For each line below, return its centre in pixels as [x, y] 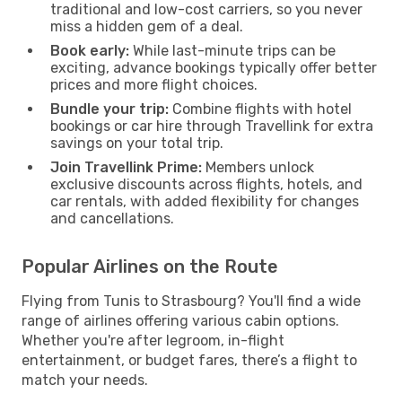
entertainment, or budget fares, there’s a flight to [189, 360]
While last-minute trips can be [232, 50]
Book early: [90, 50]
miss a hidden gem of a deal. [147, 26]
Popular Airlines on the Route [150, 266]
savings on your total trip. [137, 143]
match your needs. [85, 380]
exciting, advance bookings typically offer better [214, 67]
